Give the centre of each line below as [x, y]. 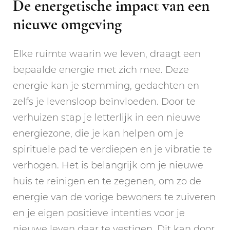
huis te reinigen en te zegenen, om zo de [107, 181]
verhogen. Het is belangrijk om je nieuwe [108, 166]
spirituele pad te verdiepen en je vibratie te [112, 150]
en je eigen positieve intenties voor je [99, 213]
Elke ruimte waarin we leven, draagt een [107, 54]
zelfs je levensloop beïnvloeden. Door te [104, 102]
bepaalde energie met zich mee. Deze [101, 70]
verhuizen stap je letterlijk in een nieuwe [107, 118]
